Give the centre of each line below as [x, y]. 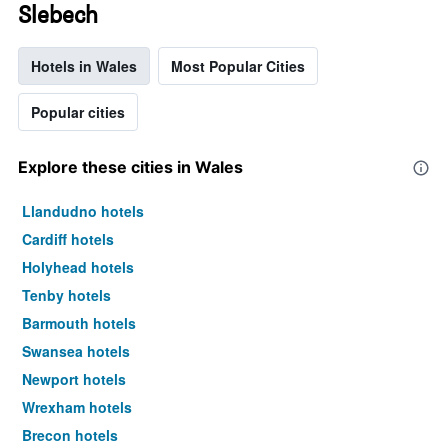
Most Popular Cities [238, 66]
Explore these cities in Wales [130, 167]
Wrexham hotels [77, 407]
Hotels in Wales [84, 66]
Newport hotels [74, 379]
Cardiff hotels [68, 239]
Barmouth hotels [79, 323]
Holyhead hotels [78, 267]
